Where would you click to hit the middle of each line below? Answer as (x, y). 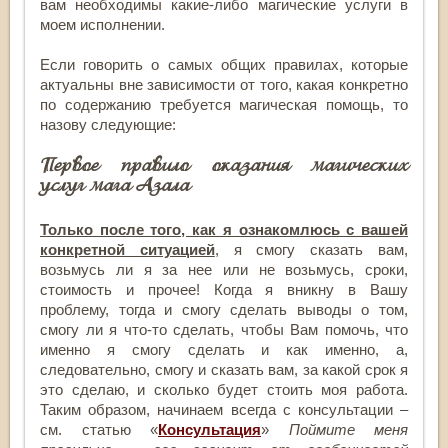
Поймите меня (348, 429)
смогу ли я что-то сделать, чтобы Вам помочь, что (224, 329)
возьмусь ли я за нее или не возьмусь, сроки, (224, 269)
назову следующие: (108, 124)
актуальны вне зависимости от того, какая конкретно (224, 84)
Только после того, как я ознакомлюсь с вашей (224, 229)
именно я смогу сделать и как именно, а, (224, 349)
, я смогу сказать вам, (311, 249)
